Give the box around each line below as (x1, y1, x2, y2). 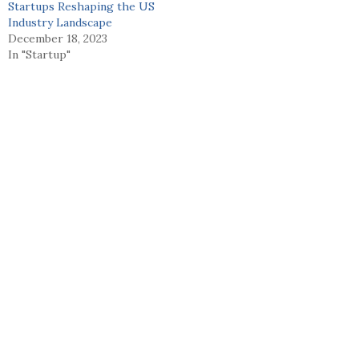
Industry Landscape (8, 15, 112, 30)
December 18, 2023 (8, 31, 107, 46)
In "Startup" (8, 47, 71, 63)
